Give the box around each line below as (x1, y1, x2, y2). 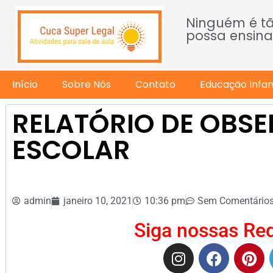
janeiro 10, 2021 (63, 195, 132, 207)
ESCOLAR (12, 132, 130, 168)
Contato (135, 77, 175, 91)
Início (12, 77, 38, 91)
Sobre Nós (62, 77, 111, 91)
